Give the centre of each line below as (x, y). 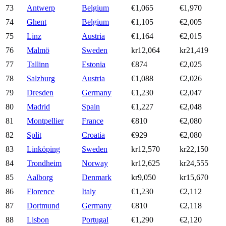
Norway (95, 163)
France (93, 121)
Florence (41, 192)
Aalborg (40, 178)
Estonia (94, 65)
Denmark (97, 178)
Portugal (95, 220)
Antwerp (41, 8)
